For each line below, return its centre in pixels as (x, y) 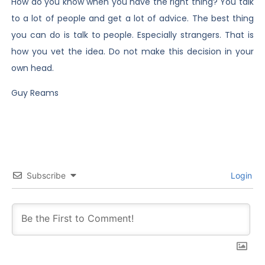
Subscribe (46, 176)
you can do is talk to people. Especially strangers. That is (132, 35)
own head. (32, 68)
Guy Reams (35, 93)
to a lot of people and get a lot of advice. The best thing (132, 18)
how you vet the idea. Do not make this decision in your (132, 51)
